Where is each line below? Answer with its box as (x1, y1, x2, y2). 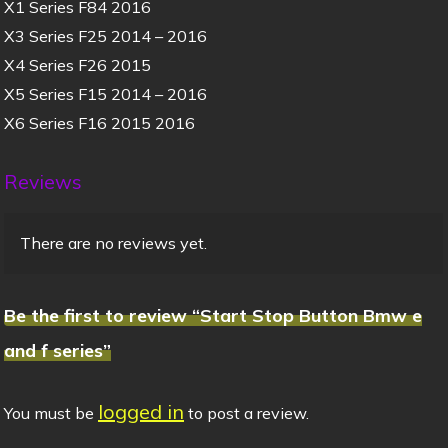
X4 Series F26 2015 (3, 54, 151, 75)
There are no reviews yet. (20, 232, 208, 253)
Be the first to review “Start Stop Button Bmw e (3, 304, 422, 327)
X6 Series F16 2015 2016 (3, 112, 195, 133)
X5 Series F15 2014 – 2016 (3, 83, 207, 104)
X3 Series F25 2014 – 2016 (3, 25, 207, 46)
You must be (3, 402, 98, 423)
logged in (97, 398, 184, 424)
